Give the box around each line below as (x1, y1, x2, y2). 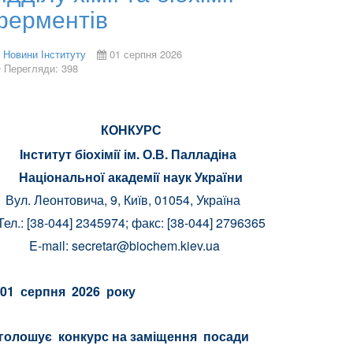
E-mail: (29, 236, 72, 255)
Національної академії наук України (19, 168, 243, 186)
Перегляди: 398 (4, 61, 78, 76)
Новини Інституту (3, 46, 86, 61)
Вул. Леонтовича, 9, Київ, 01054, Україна (6, 191, 256, 209)
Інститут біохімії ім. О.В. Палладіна (19, 145, 243, 163)
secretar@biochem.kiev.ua (72, 236, 220, 255)
